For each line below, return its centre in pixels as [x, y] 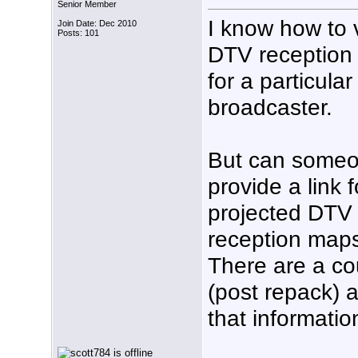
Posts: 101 [78, 33]
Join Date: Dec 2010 [97, 24]
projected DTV [280, 212]
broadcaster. [270, 107]
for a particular [280, 80]
